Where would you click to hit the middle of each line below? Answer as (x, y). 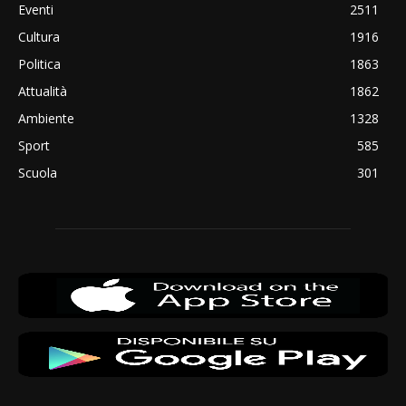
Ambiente (46, 118)
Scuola (38, 172)
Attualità (43, 91)
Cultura (39, 36)
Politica (39, 63)
